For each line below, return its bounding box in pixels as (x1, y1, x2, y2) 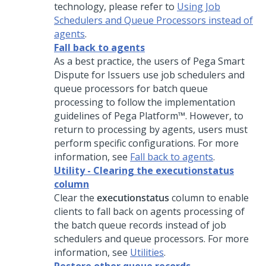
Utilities (130, 246, 164, 259)
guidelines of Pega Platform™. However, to (54, 109, 243, 122)
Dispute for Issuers (54, 68, 140, 81)
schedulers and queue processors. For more (54, 232, 249, 245)
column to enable (169, 191, 249, 204)
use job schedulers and (140, 68, 245, 81)
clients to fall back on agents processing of (54, 205, 245, 218)
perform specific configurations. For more (54, 137, 239, 150)
